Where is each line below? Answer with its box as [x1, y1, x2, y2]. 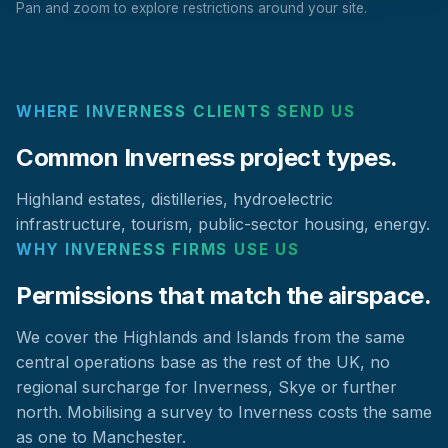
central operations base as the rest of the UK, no [16, 352, 390, 373]
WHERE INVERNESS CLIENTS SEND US [16, 102, 356, 122]
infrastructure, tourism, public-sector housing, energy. [16, 214, 430, 235]
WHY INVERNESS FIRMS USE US [16, 240, 300, 260]
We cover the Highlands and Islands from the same [16, 327, 405, 348]
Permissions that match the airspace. [16, 281, 431, 311]
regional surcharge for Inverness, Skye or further [16, 377, 397, 398]
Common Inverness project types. [16, 143, 398, 173]
